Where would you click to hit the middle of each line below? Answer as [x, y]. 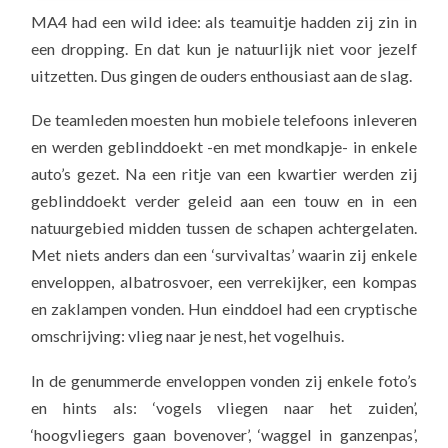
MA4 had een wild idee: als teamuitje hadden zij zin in [224, 21]
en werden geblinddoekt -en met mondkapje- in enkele [224, 147]
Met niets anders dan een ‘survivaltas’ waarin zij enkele [224, 255]
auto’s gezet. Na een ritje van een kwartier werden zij [224, 174]
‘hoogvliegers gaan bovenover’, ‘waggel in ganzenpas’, [224, 434]
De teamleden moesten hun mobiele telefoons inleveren [224, 120]
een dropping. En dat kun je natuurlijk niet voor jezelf [224, 48]
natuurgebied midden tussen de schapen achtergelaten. [224, 228]
